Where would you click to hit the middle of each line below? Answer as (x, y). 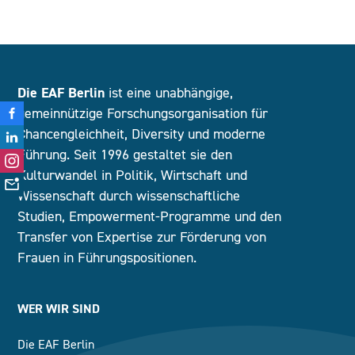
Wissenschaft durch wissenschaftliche (129, 196)
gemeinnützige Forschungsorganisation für (143, 114)
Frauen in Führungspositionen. (107, 258)
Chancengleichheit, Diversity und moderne (142, 134)
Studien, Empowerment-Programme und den (150, 217)
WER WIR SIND (59, 309)
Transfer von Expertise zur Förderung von (142, 237)
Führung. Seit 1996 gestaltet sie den (125, 155)
